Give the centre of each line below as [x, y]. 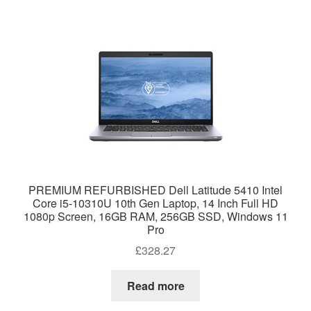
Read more [155, 286]
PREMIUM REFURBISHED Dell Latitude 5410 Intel [155, 190]
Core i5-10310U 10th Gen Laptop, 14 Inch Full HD [155, 203]
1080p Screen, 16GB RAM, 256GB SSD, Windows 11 [155, 216]
